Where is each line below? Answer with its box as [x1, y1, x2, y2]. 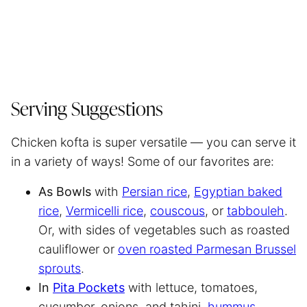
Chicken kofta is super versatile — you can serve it [11, 134, 296, 149]
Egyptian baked [194, 184, 282, 199]
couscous [150, 203, 205, 218]
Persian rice [122, 184, 187, 199]
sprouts [38, 260, 81, 275]
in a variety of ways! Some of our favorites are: [11, 153, 278, 169]
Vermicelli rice [66, 203, 143, 218]
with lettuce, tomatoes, [125, 280, 258, 295]
